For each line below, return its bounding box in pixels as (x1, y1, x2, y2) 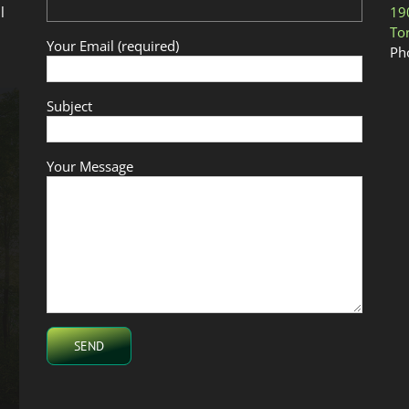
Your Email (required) (46, 36, 179, 55)
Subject (46, 96, 92, 115)
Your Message (46, 156, 133, 175)
